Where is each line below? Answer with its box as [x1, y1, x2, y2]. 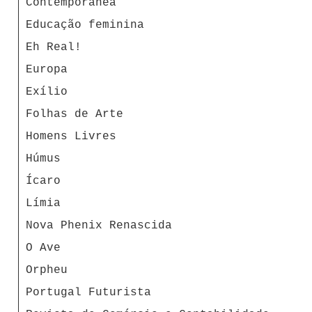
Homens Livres [26, 130, 116, 143]
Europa [26, 63, 68, 76]
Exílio [26, 85, 68, 98]
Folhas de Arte [26, 107, 123, 120]
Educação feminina [26, 18, 144, 31]
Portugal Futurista [26, 286, 151, 299]
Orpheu [26, 263, 68, 276]
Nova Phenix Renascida [26, 219, 172, 232]
